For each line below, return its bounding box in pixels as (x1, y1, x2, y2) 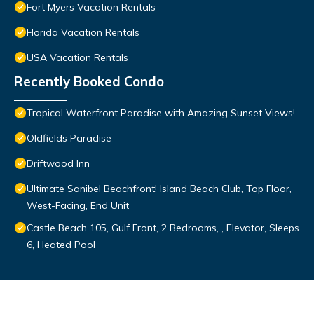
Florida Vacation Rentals (27, 26, 139, 39)
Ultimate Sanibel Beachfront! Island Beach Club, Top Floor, (27, 182, 292, 196)
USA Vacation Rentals (27, 51, 128, 64)
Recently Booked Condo (14, 73, 164, 90)
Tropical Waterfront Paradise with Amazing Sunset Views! (27, 107, 295, 120)
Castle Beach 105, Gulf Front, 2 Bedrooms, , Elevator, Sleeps (27, 221, 299, 235)
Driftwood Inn (27, 157, 90, 170)
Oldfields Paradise (27, 132, 111, 145)
